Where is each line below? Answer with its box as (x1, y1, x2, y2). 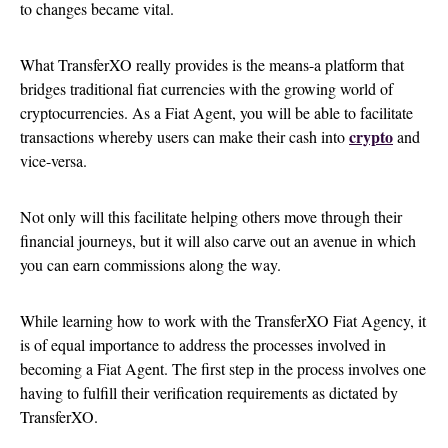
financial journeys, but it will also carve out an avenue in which (20, 230, 416, 251)
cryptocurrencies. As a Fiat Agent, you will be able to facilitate (20, 102, 413, 123)
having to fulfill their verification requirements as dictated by (20, 382, 398, 403)
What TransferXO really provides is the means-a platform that (20, 54, 404, 75)
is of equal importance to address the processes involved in (20, 334, 386, 355)
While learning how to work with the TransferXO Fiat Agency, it (20, 310, 426, 331)
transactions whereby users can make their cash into (20, 126, 349, 147)
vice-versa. (20, 150, 92, 171)
